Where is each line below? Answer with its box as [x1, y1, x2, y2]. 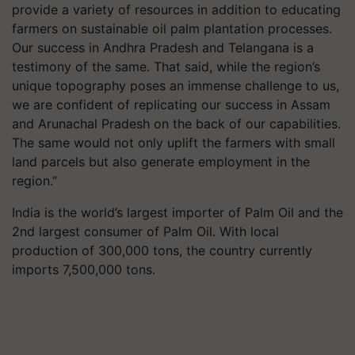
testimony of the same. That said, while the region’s [12, 59, 320, 74]
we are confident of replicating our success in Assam [12, 97, 330, 113]
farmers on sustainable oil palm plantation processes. [12, 21, 332, 36]
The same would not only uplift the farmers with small [12, 135, 335, 151]
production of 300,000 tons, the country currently [12, 242, 312, 258]
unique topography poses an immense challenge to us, [12, 78, 339, 94]
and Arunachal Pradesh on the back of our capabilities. [12, 116, 341, 132]
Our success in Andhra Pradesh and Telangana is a [12, 40, 314, 55]
